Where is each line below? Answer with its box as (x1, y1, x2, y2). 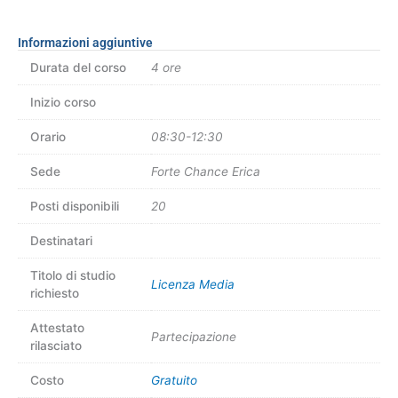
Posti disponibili (29, 199, 119, 213)
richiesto (29, 286, 79, 300)
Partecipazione (151, 330, 236, 344)
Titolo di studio (29, 268, 115, 283)
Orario (29, 130, 66, 144)
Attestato (29, 321, 84, 335)
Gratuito (151, 373, 197, 387)
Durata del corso (29, 60, 126, 75)
